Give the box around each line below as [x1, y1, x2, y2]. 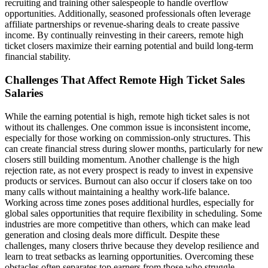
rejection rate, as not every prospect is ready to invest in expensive [5, 165, 253, 175]
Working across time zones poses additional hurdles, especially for [5, 197, 254, 208]
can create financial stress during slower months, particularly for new [5, 143, 263, 154]
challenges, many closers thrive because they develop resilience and [5, 240, 259, 251]
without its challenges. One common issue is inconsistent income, [5, 121, 251, 132]
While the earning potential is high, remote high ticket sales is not [5, 111, 249, 121]
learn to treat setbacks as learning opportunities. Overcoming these [5, 251, 254, 261]
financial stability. [5, 51, 71, 62]
